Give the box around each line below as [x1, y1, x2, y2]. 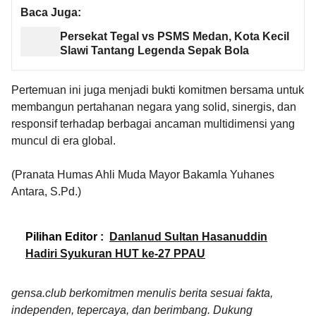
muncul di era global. [11, 134, 116, 147]
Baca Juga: [20, 6, 81, 18]
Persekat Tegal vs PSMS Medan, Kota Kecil [59, 30, 289, 43]
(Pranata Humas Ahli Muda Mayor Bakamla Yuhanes [11, 168, 274, 181]
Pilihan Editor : [25, 230, 104, 243]
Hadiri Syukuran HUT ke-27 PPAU [25, 247, 205, 260]
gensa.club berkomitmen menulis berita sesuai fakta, [11, 286, 273, 299]
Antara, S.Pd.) [11, 185, 81, 197]
